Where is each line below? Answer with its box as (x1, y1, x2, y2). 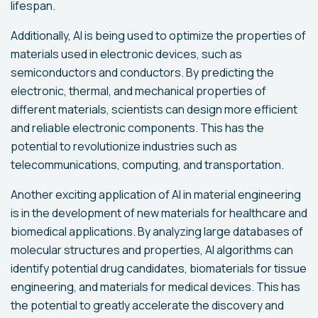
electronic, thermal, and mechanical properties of (11, 83, 266, 99)
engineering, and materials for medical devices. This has (11, 279, 300, 295)
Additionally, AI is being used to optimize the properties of (11, 28, 306, 43)
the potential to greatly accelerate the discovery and (11, 297, 284, 313)
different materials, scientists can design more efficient (11, 102, 297, 117)
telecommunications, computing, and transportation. (11, 157, 284, 172)
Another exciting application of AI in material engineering (11, 187, 301, 202)
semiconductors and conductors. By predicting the (11, 65, 274, 80)
